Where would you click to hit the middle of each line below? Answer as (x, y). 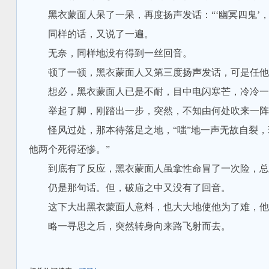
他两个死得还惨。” (69, 149)
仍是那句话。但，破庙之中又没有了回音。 (129, 188)
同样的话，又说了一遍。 (91, 34)
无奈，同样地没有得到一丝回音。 (110, 53)
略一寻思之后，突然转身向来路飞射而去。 (129, 226)
